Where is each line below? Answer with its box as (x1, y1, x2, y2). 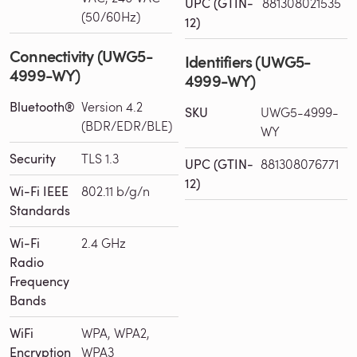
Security (10, 149, 56, 167)
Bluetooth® (10, 97, 75, 116)
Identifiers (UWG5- (185, 49, 312, 73)
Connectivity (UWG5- (10, 44, 153, 67)
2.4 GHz (81, 233, 126, 251)
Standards (10, 201, 70, 219)
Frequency (10, 272, 69, 290)
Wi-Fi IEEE (10, 182, 69, 200)
